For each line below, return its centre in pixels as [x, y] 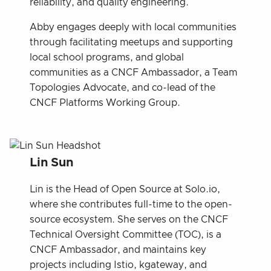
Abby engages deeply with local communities [133, 27]
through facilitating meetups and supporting [132, 42]
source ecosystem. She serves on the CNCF [129, 219]
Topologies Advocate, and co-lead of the [123, 87]
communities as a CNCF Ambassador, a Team [134, 72]
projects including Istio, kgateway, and [119, 265]
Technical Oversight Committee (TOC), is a [126, 234]
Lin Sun [52, 162]
